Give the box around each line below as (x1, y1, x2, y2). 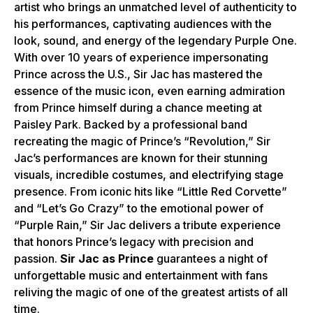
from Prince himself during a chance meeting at (14, 101, 262, 115)
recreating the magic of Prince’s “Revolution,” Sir (14, 134, 270, 149)
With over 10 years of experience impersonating (14, 50, 268, 65)
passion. (14, 252, 60, 266)
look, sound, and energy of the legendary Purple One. (14, 34, 297, 48)
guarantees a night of (154, 252, 268, 266)
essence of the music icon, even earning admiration (14, 84, 285, 99)
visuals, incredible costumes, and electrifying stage (14, 168, 284, 182)
